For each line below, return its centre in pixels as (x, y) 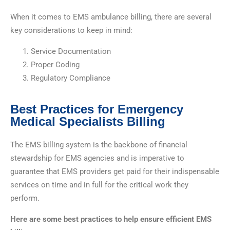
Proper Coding (55, 64)
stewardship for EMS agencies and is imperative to (97, 158)
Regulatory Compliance (71, 78)
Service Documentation (71, 51)
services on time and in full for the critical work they (99, 185)
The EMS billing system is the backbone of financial (99, 145)
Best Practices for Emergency (97, 109)
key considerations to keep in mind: (71, 30)
